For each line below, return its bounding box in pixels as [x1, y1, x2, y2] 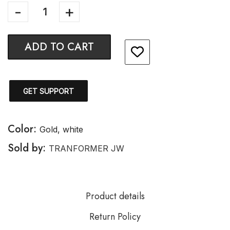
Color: [8, 122, 40, 137]
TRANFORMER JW [49, 143, 124, 154]
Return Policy [89, 210, 141, 223]
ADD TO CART [25, 40, 94, 54]
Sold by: [8, 141, 49, 156]
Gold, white [40, 124, 83, 135]
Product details [85, 189, 145, 203]
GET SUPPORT [23, 87, 74, 95]
